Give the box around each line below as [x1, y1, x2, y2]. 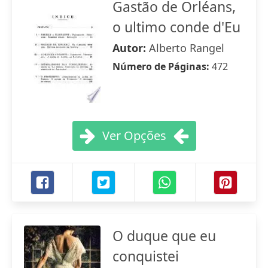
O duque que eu [112, 226, 216, 245]
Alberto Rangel [149, 41, 224, 55]
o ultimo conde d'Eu [112, 17, 240, 36]
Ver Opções [102, 127, 166, 144]
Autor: [112, 41, 149, 55]
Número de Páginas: [112, 60, 212, 73]
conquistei [112, 246, 179, 266]
